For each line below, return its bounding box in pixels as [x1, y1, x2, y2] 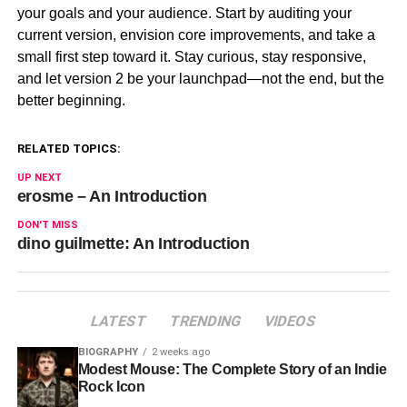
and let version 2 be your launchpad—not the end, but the [16, 70, 384, 86]
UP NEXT [16, 171, 62, 184]
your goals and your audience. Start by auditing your [16, 5, 352, 21]
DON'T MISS [16, 218, 78, 231]
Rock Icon [77, 378, 145, 394]
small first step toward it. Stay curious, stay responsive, [16, 48, 366, 65]
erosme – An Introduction [16, 186, 207, 205]
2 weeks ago [151, 345, 210, 358]
